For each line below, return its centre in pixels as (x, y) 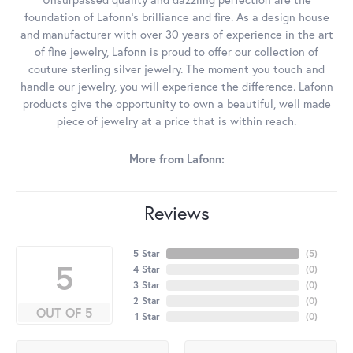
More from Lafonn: (176, 159)
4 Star (146, 269)
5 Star (146, 254)
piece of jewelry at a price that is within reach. (176, 121)
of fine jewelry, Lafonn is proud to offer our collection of (176, 52)
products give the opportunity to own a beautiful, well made (176, 104)
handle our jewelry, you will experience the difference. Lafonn (176, 87)
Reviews (176, 213)
